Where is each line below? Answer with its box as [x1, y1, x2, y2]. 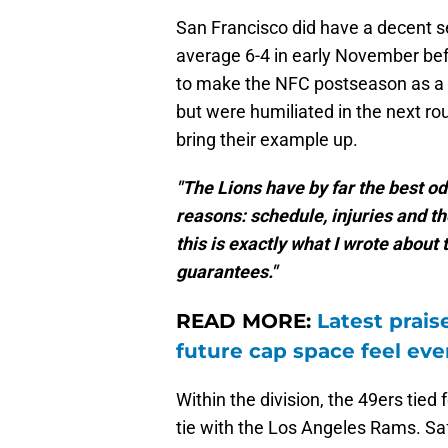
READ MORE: [176, 309, 317, 334]
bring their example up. [176, 129, 358, 151]
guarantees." [176, 261, 277, 283]
